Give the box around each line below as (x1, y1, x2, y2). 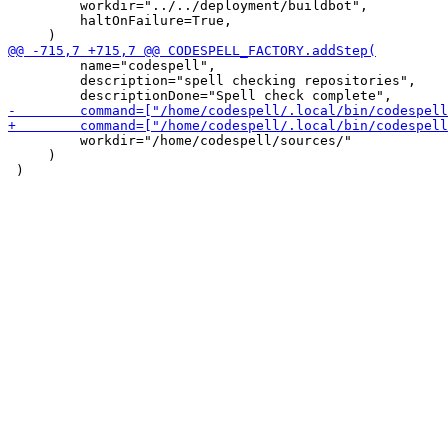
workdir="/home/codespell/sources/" (8, 133, 352, 148)
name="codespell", (8, 58, 216, 73)
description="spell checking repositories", (8, 73, 416, 88)
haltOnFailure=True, (8, 13, 232, 28)
